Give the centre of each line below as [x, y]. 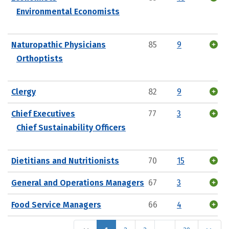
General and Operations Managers [78, 182]
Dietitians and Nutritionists [65, 161]
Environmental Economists [68, 11]
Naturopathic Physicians [59, 44]
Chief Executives [43, 113]
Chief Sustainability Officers [71, 127]
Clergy [24, 91]
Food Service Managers [56, 204]
